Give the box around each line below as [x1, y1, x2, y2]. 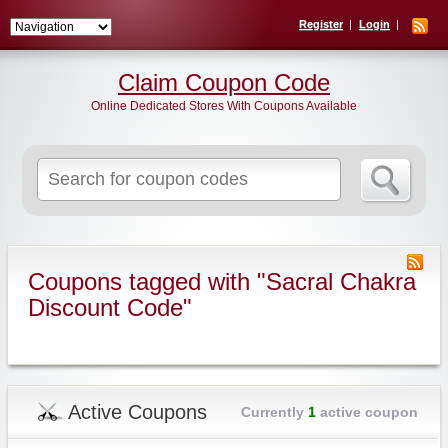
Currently [240, 404, 308, 420]
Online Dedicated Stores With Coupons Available [91, 99, 357, 113]
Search [187, 160, 227, 174]
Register [299, 18, 343, 30]
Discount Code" [27, 294, 192, 321]
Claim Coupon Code [118, 69, 330, 96]
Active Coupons [67, 401, 207, 423]
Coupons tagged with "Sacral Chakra [27, 268, 416, 295]
